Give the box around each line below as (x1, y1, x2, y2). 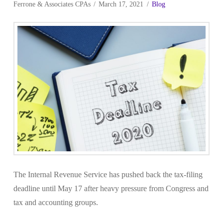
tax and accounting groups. (13, 198, 98, 207)
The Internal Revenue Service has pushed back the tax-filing (13, 170, 203, 179)
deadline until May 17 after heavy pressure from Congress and (13, 184, 209, 193)
